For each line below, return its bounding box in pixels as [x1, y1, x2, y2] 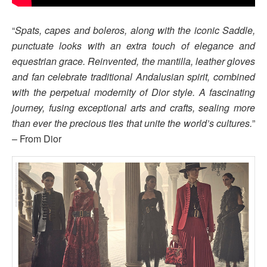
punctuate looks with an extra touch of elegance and [12, 39, 255, 53]
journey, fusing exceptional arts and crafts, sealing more [12, 101, 255, 115]
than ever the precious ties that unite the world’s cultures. [12, 116, 252, 131]
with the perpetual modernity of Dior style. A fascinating [12, 85, 255, 100]
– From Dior [12, 132, 61, 146]
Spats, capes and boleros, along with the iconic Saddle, [15, 23, 255, 38]
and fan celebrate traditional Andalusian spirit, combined [12, 70, 255, 84]
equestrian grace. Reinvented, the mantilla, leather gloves [12, 54, 255, 69]
